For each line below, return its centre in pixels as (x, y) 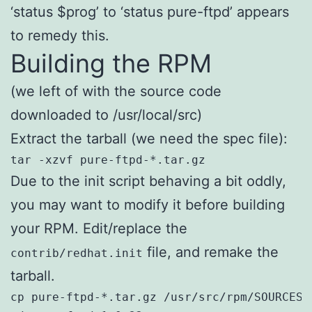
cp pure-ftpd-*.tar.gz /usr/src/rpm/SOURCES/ (160, 297)
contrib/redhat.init (77, 253)
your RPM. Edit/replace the (99, 228)
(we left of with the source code (116, 91)
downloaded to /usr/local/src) (106, 115)
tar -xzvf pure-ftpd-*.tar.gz (108, 159)
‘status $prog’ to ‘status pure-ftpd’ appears (150, 11)
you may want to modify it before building (148, 204)
